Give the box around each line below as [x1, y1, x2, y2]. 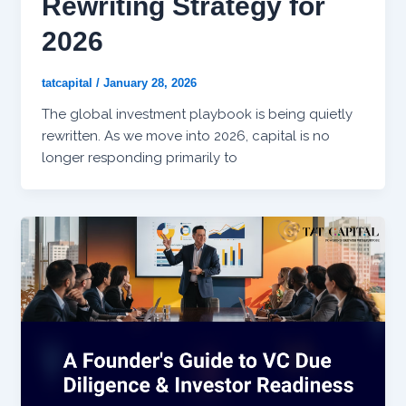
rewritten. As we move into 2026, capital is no [41, 128, 330, 145]
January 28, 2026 [102, 76, 197, 91]
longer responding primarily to [41, 150, 237, 167]
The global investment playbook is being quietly [41, 106, 353, 123]
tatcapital [41, 76, 96, 91]
